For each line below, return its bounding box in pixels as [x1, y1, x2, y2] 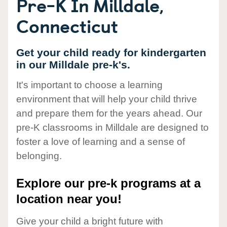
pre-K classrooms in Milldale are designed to [16, 122, 209, 133]
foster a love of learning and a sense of [16, 136, 185, 147]
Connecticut [16, 12, 118, 39]
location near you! [16, 192, 122, 206]
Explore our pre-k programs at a [16, 176, 201, 191]
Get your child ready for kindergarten [16, 47, 206, 58]
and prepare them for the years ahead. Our [16, 108, 202, 119]
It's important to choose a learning [16, 80, 163, 91]
